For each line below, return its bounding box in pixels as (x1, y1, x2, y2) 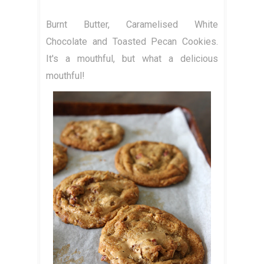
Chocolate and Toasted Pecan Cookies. (46, 36, 218, 48)
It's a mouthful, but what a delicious (46, 53, 218, 65)
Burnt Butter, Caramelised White (46, 19, 218, 31)
